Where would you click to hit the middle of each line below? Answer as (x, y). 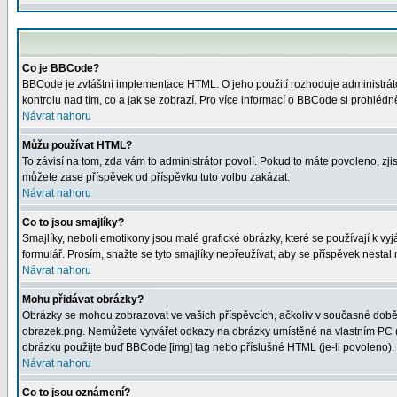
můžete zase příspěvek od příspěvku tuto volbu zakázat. (156, 177)
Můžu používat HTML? (77, 145)
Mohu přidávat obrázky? (83, 300)
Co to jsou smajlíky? (73, 222)
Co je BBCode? (61, 68)
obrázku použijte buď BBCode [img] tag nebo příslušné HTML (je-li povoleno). (208, 347)
